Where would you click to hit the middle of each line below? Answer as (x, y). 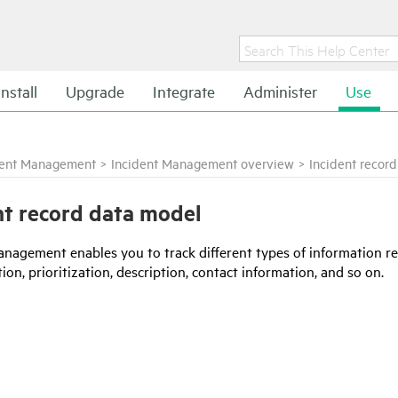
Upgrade (95, 91)
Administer (280, 91)
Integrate (184, 91)
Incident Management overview (203, 163)
